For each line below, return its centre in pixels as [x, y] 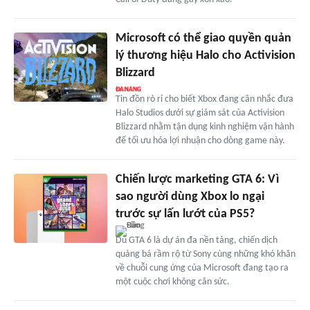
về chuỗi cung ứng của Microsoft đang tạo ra [202, 268]
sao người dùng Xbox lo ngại [190, 197]
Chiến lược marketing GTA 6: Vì [197, 179]
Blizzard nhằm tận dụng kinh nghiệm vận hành [204, 127]
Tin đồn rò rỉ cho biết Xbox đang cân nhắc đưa [204, 99]
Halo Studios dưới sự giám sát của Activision [200, 113]
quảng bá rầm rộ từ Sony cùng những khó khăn [205, 254]
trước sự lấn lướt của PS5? [185, 214]
